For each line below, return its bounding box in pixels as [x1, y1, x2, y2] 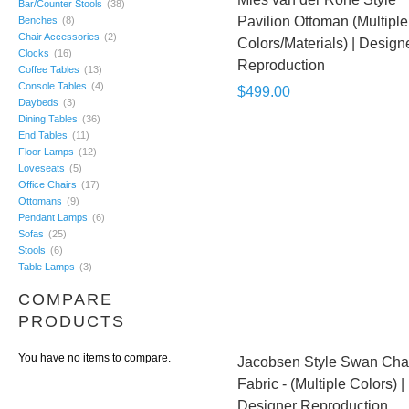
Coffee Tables [18, 64, 79, 75]
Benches [18, 15, 58, 26]
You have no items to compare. [18, 351, 171, 364]
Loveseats [18, 163, 65, 173]
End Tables [18, 130, 68, 141]
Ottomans [18, 195, 62, 206]
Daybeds [18, 97, 58, 108]
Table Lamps [18, 261, 75, 272]
